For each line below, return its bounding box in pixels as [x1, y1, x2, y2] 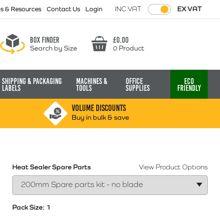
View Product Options [139, 163, 208, 171]
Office [125, 77, 143, 85]
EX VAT [177, 5, 202, 13]
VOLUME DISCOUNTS [72, 103, 126, 113]
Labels [2, 84, 21, 92]
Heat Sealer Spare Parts [12, 163, 91, 171]
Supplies [125, 84, 150, 92]
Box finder [30, 35, 59, 44]
